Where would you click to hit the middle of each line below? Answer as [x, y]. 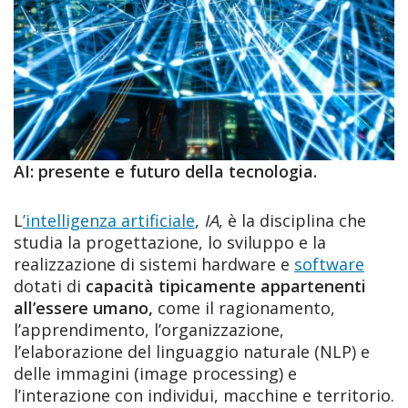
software [329, 264]
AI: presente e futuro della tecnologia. [165, 171]
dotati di [50, 286]
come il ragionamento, [244, 308]
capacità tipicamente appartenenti [226, 286]
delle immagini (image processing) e [155, 373]
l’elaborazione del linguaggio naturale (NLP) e [192, 352]
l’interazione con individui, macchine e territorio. [204, 395]
